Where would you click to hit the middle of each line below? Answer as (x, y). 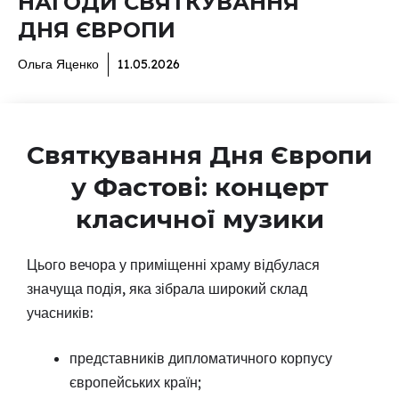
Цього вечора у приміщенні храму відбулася (173, 265)
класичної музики (199, 220)
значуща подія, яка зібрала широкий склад (167, 289)
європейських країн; (135, 383)
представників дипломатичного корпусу (201, 358)
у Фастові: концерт (199, 187)
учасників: (60, 313)
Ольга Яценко (58, 65)
